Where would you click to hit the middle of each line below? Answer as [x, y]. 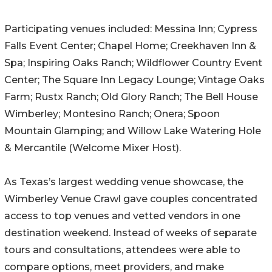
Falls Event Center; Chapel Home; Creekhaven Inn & [130, 46]
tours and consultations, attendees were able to [122, 250]
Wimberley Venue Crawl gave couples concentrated [131, 199]
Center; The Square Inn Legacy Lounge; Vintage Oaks [134, 80]
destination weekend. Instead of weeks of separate [131, 233]
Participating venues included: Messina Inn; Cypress [131, 29]
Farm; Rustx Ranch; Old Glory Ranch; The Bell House [131, 97]
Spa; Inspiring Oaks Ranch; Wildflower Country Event [133, 63]
